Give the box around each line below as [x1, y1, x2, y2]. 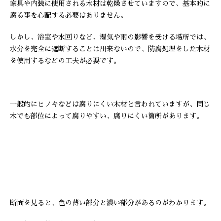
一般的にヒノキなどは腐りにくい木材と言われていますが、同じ [10, 101, 210, 108]
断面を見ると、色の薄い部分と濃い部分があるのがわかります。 [10, 199, 210, 206]
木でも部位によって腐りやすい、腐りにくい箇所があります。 [10, 112, 203, 119]
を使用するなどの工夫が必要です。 [10, 57, 120, 64]
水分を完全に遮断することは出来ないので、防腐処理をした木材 [10, 45, 210, 52]
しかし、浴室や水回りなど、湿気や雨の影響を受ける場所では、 [10, 34, 210, 40]
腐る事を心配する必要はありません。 [10, 12, 127, 19]
